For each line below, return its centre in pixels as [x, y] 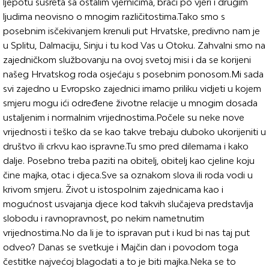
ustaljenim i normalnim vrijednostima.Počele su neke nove [124, 118]
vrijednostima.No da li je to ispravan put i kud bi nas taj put [126, 233]
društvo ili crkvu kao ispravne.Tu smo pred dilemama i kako [126, 147]
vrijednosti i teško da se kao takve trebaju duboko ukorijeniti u [134, 132]
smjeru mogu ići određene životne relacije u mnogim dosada [130, 103]
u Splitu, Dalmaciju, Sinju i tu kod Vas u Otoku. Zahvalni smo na [134, 46]
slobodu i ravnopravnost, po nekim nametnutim [104, 219]
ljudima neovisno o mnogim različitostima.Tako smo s [114, 17]
